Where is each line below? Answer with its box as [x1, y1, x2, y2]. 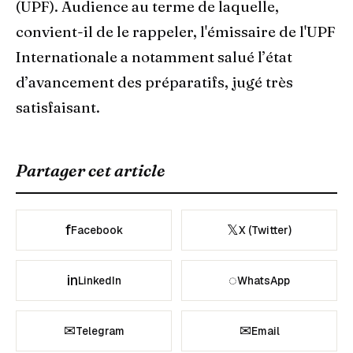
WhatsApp [237, 273, 290, 288]
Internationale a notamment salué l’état [16, 48, 292, 67]
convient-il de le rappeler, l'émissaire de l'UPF [16, 23, 336, 42]
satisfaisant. [16, 98, 100, 117]
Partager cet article [16, 161, 165, 181]
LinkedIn [77, 273, 121, 288]
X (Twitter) [239, 223, 292, 238]
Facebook [70, 223, 123, 238]
